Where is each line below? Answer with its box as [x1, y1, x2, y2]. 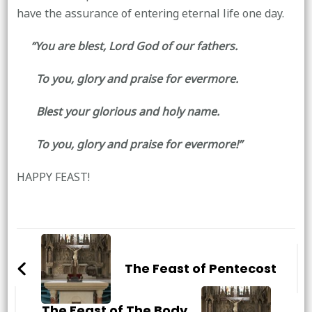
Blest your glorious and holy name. [16, 101, 219, 123]
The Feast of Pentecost [124, 259, 276, 277]
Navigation [15, 251, 144, 283]
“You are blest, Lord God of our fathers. [16, 36, 237, 57]
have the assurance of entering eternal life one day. [16, 3, 284, 24]
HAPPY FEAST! [16, 166, 90, 188]
